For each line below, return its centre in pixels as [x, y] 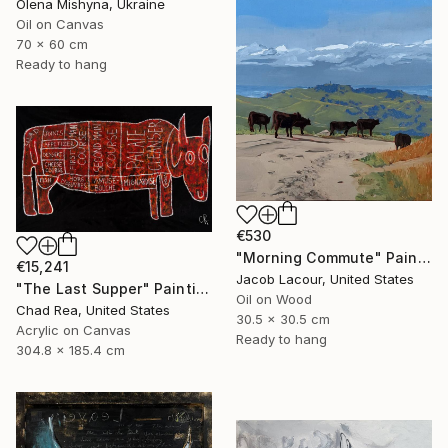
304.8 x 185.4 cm [70, 350]
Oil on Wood [274, 299]
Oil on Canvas [60, 24]
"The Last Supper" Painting [202, 289]
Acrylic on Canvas [73, 330]
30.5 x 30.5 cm [283, 319]
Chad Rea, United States [93, 310]
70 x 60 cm [52, 44]
